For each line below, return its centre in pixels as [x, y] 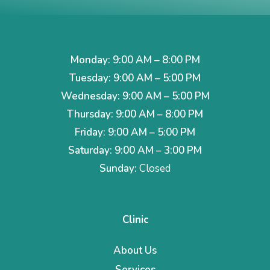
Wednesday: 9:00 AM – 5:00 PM [135, 96]
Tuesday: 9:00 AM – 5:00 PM [135, 78]
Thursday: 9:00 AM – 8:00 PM [135, 114]
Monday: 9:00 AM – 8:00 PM [135, 60]
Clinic [135, 219]
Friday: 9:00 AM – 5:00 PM [135, 132]
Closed [154, 168]
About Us [135, 250]
